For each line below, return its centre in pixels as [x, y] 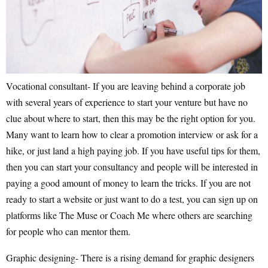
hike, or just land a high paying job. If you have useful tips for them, [133, 150]
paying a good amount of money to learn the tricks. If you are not [128, 182]
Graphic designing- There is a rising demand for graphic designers [130, 257]
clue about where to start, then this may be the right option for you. [131, 118]
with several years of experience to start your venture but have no [127, 102]
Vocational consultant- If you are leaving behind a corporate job [126, 86]
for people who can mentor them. [68, 231]
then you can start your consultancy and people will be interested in [132, 166]
